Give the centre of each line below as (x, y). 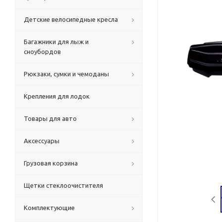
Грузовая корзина (51, 163)
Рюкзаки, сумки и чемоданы (66, 74)
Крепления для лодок (57, 96)
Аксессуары (42, 141)
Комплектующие (49, 208)
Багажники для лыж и (56, 42)
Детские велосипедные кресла (71, 19)
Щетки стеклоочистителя (63, 185)
